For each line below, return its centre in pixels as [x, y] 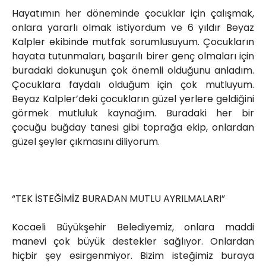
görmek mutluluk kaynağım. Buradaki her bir [133, 113]
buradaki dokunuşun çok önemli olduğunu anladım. [133, 71]
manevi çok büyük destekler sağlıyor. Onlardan [133, 242]
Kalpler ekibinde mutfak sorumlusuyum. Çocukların [133, 42]
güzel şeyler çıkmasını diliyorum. [86, 142]
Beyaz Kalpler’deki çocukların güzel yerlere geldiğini [133, 99]
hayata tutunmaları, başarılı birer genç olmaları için [133, 56]
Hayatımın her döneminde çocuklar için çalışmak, [133, 14]
